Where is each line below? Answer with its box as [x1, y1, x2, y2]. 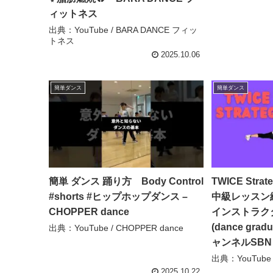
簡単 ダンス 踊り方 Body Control [49, 175, 204, 186]
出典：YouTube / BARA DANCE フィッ [49, 25, 198, 35]
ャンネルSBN [211, 236, 272, 247]
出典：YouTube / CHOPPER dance [49, 222, 184, 233]
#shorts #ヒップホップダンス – [49, 191, 188, 202]
